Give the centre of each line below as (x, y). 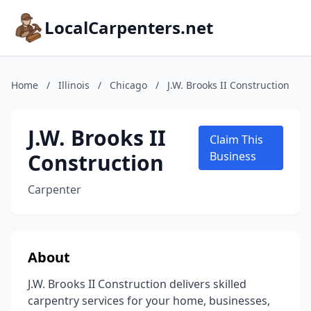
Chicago (128, 85)
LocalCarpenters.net (129, 27)
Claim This (236, 140)
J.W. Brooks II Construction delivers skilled (137, 284)
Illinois (74, 85)
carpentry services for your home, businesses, (149, 301)
